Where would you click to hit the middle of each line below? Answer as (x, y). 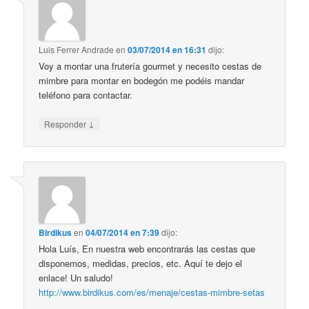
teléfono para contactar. (86, 95)
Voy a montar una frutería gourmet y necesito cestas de (150, 66)
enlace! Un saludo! (76, 277)
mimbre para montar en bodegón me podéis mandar (142, 81)
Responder (67, 124)
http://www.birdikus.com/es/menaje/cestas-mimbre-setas (152, 292)
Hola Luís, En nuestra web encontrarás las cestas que (147, 248)
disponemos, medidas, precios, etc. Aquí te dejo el (141, 263)
